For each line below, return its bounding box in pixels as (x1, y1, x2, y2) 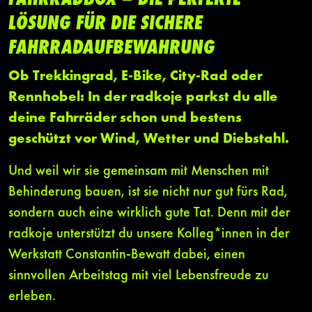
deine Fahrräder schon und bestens (8, 111, 242, 126)
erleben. (8, 290, 56, 304)
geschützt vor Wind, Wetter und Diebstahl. (8, 132, 289, 147)
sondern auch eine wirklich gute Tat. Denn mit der (8, 206, 290, 221)
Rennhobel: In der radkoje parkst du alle (8, 91, 278, 105)
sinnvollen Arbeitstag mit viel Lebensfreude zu (8, 269, 269, 283)
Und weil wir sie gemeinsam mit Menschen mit (8, 164, 269, 179)
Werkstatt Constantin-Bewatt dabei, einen (8, 248, 245, 263)
